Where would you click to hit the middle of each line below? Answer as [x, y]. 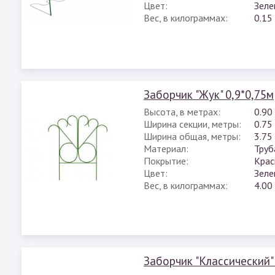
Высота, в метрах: [182, 112]
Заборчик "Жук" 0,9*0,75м [209, 95]
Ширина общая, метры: [192, 136]
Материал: [166, 149]
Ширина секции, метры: [192, 124]
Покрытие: [166, 161]
